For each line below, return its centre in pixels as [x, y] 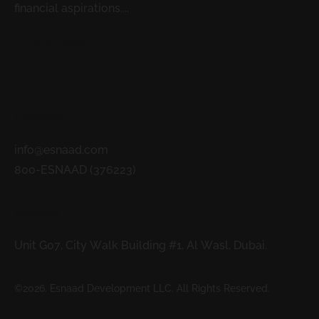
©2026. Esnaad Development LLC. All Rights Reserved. [142, 289]
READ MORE [63, 45]
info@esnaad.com [61, 150]
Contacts [39, 117]
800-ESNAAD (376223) [75, 170]
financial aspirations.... [72, 9]
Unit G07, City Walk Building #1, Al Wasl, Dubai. [141, 246]
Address [37, 213]
